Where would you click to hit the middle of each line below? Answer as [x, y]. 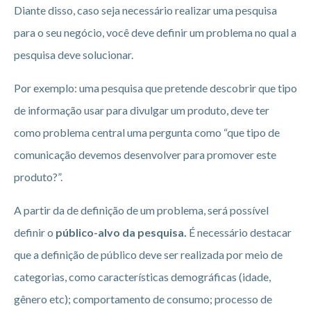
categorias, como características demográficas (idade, [142, 277]
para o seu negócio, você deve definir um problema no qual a [155, 33]
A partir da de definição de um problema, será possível [141, 210]
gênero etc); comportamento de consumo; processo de [143, 299]
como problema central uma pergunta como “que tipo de [147, 133]
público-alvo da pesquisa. [120, 233]
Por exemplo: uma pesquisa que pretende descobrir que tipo [155, 88]
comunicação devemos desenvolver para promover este [145, 155]
